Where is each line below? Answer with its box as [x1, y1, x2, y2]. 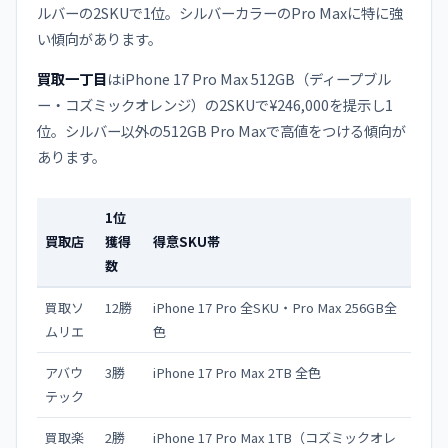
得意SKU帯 [153, 232, 220, 251]
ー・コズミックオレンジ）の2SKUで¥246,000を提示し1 [37, 94, 393, 115]
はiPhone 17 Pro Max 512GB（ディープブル [107, 68, 391, 89]
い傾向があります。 [37, 28, 162, 49]
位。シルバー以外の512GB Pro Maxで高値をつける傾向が [37, 120, 406, 141]
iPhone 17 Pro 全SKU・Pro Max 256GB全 [153, 298, 397, 317]
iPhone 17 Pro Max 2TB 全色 [153, 363, 321, 382]
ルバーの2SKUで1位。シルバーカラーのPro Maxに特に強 [37, 2, 403, 23]
